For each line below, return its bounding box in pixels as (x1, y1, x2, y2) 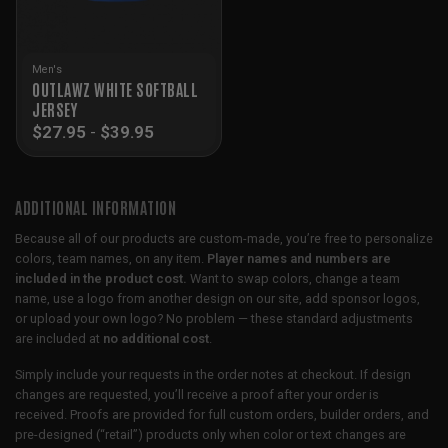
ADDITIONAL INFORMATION (15, 196, 176, 217)
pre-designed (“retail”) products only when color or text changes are (15, 427, 406, 443)
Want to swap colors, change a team (187, 270, 400, 286)
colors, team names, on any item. (15, 250, 207, 266)
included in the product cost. (15, 270, 187, 286)
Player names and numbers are (207, 250, 391, 266)
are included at (15, 330, 103, 346)
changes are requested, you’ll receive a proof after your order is (15, 387, 379, 403)
